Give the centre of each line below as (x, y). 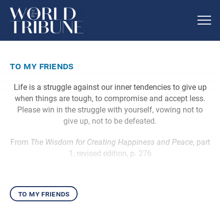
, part (201, 142)
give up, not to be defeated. (110, 121)
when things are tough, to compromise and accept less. (110, 98)
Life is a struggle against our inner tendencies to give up (110, 87)
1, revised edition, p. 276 (110, 153)
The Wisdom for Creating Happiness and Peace (111, 142)
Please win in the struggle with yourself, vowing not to (110, 110)
